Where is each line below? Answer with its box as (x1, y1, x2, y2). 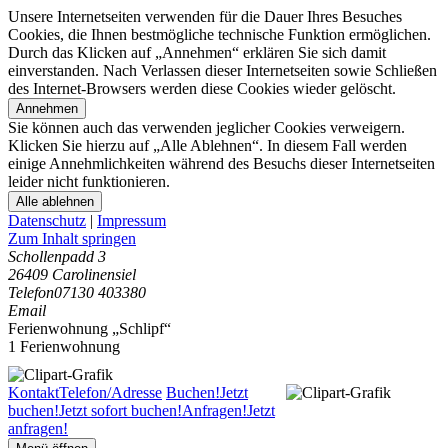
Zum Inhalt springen (8, 230, 136, 247)
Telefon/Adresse (59, 384, 162, 401)
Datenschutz (8, 212, 86, 229)
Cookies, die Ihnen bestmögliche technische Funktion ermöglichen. (8, 26, 431, 43)
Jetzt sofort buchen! (59, 402, 182, 419)
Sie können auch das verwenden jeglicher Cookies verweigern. (8, 119, 405, 136)
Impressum (97, 212, 166, 229)
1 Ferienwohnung (8, 338, 120, 355)
